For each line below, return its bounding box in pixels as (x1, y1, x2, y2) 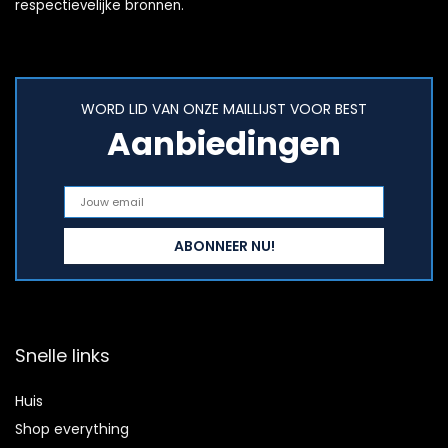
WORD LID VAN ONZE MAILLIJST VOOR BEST (81, 99, 367, 120)
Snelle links (15, 343, 110, 369)
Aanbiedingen (107, 121, 341, 167)
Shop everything (15, 419, 129, 440)
